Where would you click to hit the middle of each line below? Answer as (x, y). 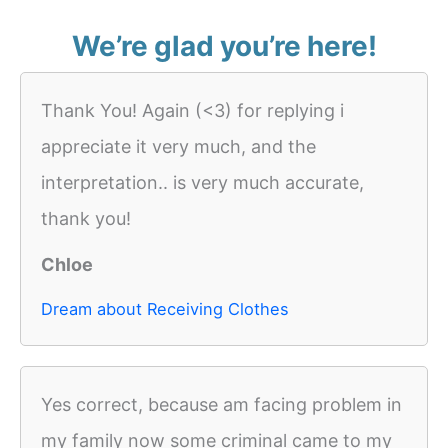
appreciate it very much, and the (178, 147)
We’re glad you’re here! (224, 46)
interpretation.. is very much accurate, (202, 183)
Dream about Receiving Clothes (165, 309)
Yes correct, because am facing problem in (221, 405)
